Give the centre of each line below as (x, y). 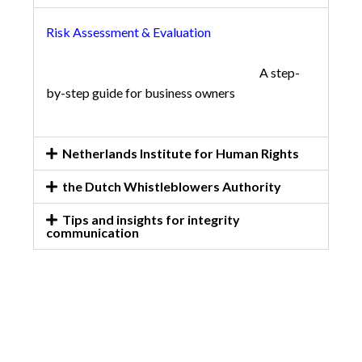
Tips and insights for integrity (151, 220)
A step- (173, 73)
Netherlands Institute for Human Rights (180, 154)
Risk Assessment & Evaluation (140, 32)
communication (93, 233)
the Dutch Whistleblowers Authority (171, 187)
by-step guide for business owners (141, 93)
